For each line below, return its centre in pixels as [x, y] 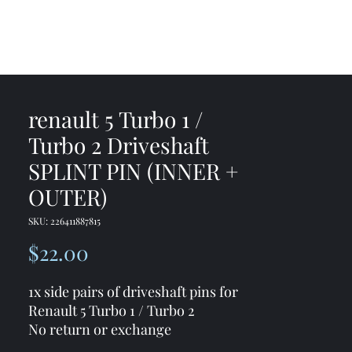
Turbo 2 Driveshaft [119, 145]
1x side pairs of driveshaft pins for [133, 291]
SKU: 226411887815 [64, 220]
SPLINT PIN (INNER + [133, 170]
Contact [86, 35]
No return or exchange [100, 329]
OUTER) [68, 196]
